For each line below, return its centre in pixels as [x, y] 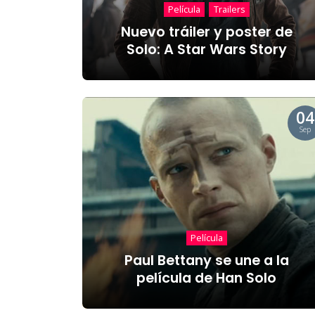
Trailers [229, 9]
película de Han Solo [207, 278]
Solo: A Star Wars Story [206, 49]
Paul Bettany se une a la [206, 260]
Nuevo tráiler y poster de [206, 32]
